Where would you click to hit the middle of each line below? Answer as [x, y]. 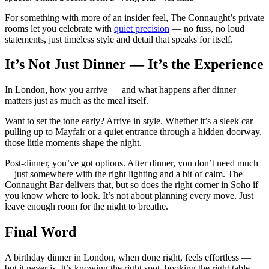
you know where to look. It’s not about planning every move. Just [129, 196]
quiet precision [142, 28]
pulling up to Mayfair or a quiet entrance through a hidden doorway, [133, 132]
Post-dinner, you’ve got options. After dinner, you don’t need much [131, 163]
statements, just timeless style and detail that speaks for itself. [119, 39]
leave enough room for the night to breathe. [86, 207]
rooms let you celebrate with [59, 28]
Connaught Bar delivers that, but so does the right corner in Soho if [131, 185]
